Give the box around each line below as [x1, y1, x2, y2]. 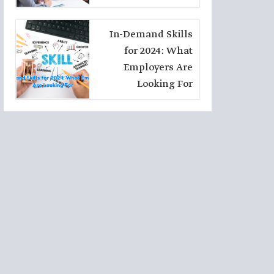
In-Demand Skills [109, 28, 193, 41]
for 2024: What [124, 45, 193, 57]
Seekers [156, 2, 193, 15]
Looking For [137, 78, 193, 91]
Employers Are [124, 61, 193, 74]
